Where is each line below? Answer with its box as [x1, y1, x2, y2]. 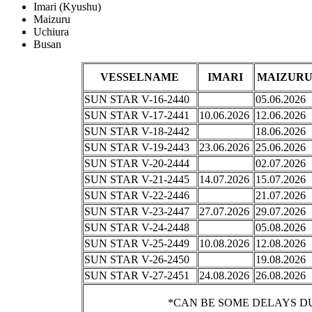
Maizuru [33, 13, 70, 26]
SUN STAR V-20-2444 [84, 157, 189, 170]
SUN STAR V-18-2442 [84, 125, 189, 138]
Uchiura [33, 26, 69, 38]
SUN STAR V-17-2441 [84, 109, 189, 122]
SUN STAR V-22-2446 [84, 189, 189, 202]
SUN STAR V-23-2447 [84, 205, 189, 218]
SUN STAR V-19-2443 [84, 141, 189, 154]
